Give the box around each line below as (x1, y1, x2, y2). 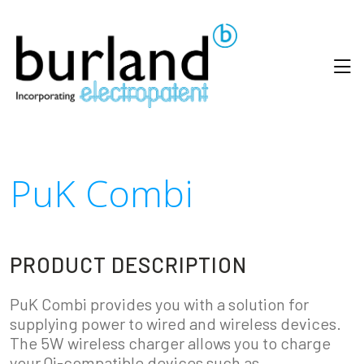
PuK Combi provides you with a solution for (10, 294, 309, 314)
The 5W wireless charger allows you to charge (10, 333, 331, 353)
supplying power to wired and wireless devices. (10, 314, 341, 334)
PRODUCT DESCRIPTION (10, 252, 247, 278)
